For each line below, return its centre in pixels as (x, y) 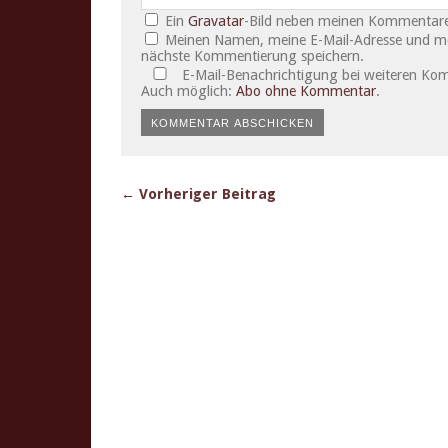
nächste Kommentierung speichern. (252, 56)
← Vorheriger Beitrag (198, 194)
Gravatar (216, 21)
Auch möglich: (188, 91)
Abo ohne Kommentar (306, 91)
